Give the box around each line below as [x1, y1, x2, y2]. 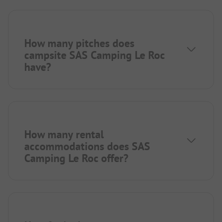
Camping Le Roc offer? [24, 151, 128, 165]
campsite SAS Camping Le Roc [24, 48, 165, 62]
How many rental [24, 127, 104, 141]
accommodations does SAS [24, 139, 150, 153]
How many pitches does [24, 36, 134, 50]
